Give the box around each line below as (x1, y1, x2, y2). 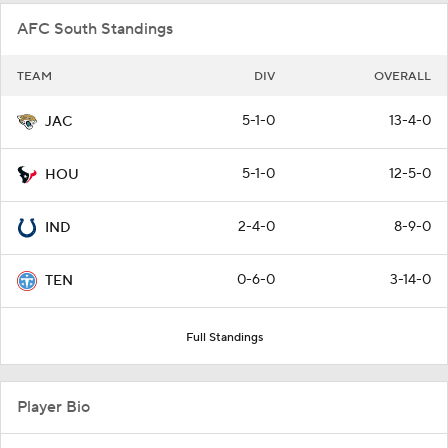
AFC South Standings (17, 18, 173, 39)
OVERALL (374, 68, 431, 84)
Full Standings (185, 329, 263, 345)
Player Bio (17, 396, 90, 417)
